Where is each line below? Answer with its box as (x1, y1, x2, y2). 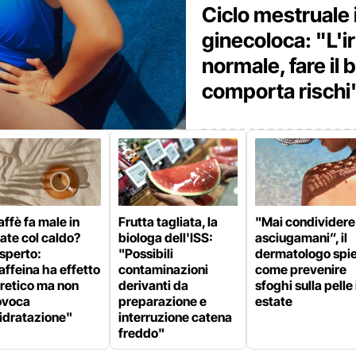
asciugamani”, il (255, 229, 347, 246)
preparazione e (118, 292, 207, 309)
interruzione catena (118, 308, 232, 325)
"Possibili (118, 245, 173, 261)
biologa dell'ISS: (118, 229, 213, 246)
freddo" (118, 324, 164, 341)
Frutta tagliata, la (118, 213, 218, 230)
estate (255, 292, 292, 309)
